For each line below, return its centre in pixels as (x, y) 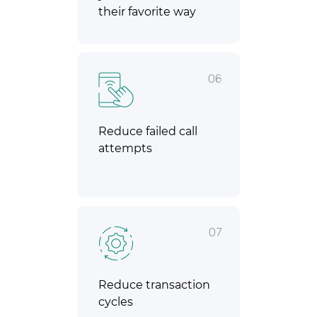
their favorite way (147, 12)
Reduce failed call (148, 132)
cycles (116, 302)
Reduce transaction (154, 285)
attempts (125, 149)
